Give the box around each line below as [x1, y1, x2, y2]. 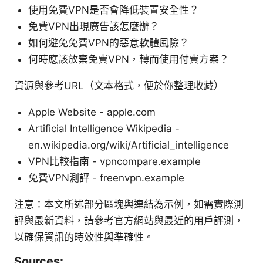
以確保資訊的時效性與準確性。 [14, 231, 154, 243]
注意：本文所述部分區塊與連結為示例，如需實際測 [14, 198, 244, 210]
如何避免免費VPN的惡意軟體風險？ [28, 36, 189, 49]
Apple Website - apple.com [28, 106, 156, 118]
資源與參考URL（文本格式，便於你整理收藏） [14, 79, 224, 92]
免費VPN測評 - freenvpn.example [28, 171, 184, 184]
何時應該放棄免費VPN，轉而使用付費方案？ [28, 53, 229, 65]
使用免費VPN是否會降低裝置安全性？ [28, 4, 199, 16]
